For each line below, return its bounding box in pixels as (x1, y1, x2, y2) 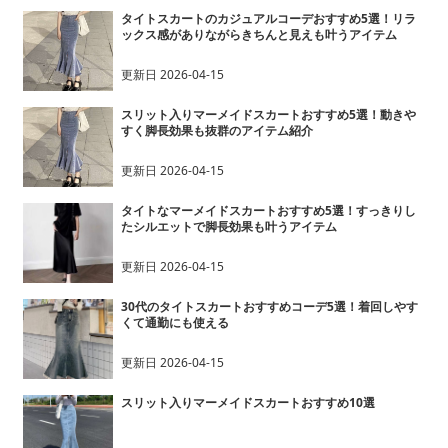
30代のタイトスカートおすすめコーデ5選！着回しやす (120, 298, 418, 315)
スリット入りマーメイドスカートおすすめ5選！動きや (120, 106, 416, 123)
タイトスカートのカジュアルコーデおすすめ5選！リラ (120, 10, 416, 27)
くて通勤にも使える (120, 314, 229, 331)
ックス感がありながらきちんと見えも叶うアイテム (120, 26, 397, 43)
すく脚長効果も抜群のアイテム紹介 (120, 122, 313, 139)
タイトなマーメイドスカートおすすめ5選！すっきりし (120, 202, 416, 219)
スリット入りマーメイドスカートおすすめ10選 (120, 394, 375, 411)
